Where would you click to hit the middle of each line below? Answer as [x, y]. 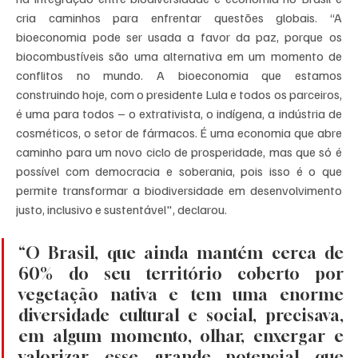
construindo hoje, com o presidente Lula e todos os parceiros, [179, 95]
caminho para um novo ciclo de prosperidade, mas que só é [179, 152]
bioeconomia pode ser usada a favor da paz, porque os [179, 37]
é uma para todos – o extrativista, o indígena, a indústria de [179, 114]
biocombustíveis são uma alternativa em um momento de [179, 56]
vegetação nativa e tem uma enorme [181, 295]
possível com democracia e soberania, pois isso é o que [179, 171]
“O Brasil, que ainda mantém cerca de [181, 253]
